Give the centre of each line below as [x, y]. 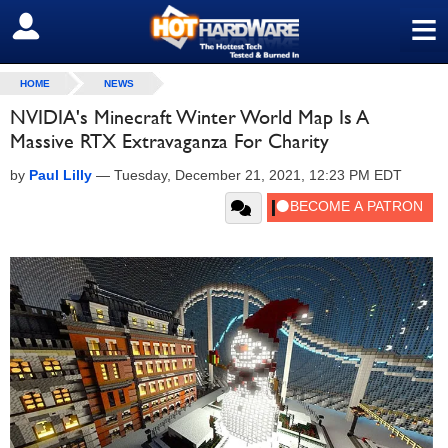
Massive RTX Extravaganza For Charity [169, 141]
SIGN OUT [58, 27]
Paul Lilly [60, 175]
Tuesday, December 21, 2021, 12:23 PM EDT [258, 175]
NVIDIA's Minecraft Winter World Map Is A [189, 117]
